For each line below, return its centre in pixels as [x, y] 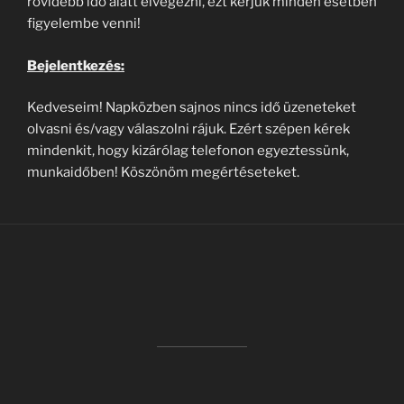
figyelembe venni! [84, 23]
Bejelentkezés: [76, 65]
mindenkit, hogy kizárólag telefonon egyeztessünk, [188, 151]
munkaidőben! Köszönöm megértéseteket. [163, 172]
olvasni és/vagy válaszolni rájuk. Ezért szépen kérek [188, 129]
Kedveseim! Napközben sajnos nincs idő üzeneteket [192, 107]
